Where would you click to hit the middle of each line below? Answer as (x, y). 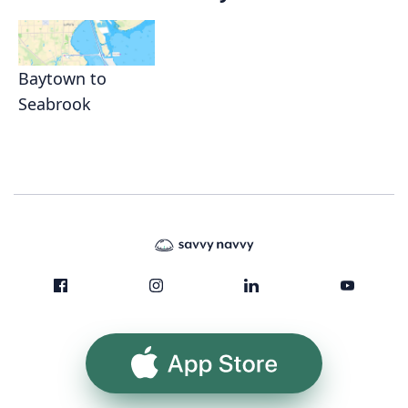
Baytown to (62, 78)
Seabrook (55, 103)
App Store (204, 362)
